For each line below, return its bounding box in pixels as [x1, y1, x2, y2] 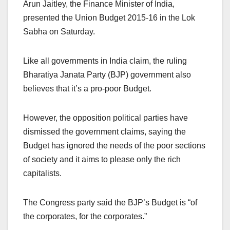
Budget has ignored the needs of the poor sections [23, 141, 205, 150]
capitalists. [23, 168, 62, 178]
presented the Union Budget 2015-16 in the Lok [23, 13, 195, 22]
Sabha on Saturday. [23, 27, 95, 36]
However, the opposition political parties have [23, 113, 188, 122]
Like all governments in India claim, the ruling [23, 56, 187, 65]
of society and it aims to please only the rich [23, 155, 181, 164]
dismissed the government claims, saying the [23, 127, 186, 136]
